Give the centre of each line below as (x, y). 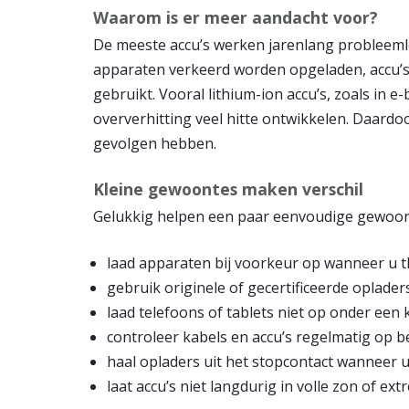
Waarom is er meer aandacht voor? (236, 17)
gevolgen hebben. (155, 143)
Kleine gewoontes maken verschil (228, 189)
